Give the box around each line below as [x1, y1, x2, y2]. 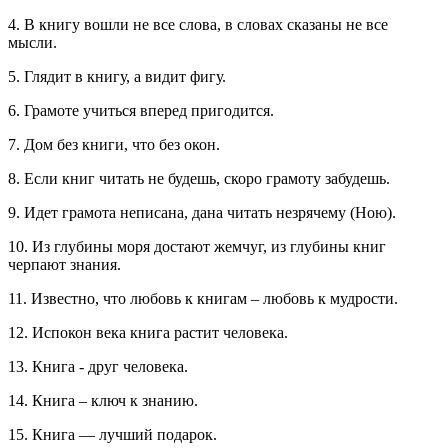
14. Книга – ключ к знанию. [8, 392, 198, 410]
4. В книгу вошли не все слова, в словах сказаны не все [8, 16, 388, 34]
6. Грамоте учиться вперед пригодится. [8, 102, 274, 120]
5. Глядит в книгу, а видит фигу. [8, 68, 226, 86]
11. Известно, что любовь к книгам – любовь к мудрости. [8, 290, 398, 308]
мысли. [8, 34, 57, 52]
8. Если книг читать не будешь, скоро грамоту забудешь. [8, 170, 390, 188]
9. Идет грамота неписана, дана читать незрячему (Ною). [8, 204, 396, 222]
